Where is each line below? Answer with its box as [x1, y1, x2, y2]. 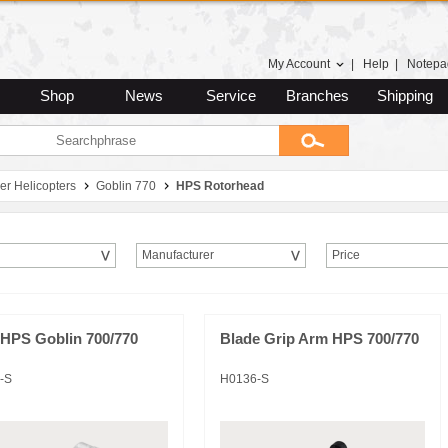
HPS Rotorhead [176, 179, 264, 193]
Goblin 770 [96, 179, 156, 193]
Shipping [376, 88, 433, 104]
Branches [286, 88, 349, 104]
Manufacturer [142, 248, 214, 262]
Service [205, 88, 256, 104]
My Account [268, 57, 330, 71]
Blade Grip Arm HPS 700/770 [220, 331, 419, 347]
